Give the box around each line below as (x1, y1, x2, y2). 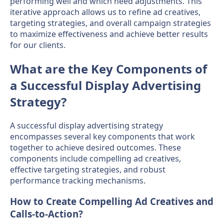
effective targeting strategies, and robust (10, 163, 165, 175)
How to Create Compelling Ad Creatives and (10, 195, 213, 208)
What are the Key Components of (10, 60, 207, 77)
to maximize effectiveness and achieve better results (10, 28, 208, 39)
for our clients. (10, 39, 65, 50)
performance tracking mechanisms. (10, 174, 145, 186)
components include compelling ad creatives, (10, 152, 181, 164)
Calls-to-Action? (10, 207, 83, 220)
